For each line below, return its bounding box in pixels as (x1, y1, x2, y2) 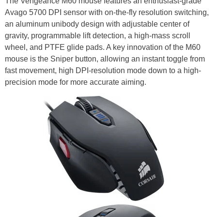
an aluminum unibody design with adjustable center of (5, 19, 189, 28)
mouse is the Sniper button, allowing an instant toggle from (5, 54, 205, 63)
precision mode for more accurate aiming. (5, 77, 146, 86)
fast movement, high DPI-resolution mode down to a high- (5, 66, 201, 75)
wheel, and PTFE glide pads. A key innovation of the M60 (5, 43, 201, 51)
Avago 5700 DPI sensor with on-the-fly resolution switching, (5, 8, 209, 16)
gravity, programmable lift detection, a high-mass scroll (5, 31, 190, 40)
